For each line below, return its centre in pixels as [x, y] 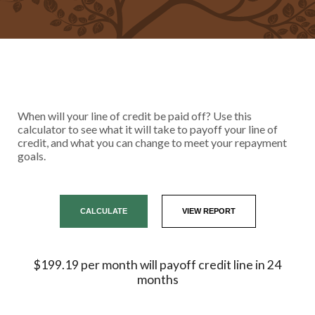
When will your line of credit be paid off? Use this [135, 116]
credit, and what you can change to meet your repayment [152, 142]
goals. [32, 156]
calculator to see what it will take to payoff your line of [148, 129]
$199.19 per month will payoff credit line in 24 [157, 265]
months [157, 279]
